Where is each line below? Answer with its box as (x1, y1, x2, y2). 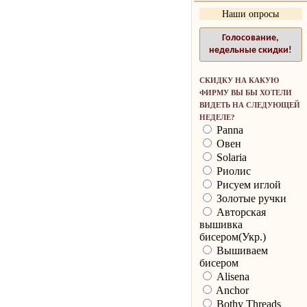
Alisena (213, 271, 249, 283)
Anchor (213, 284, 249, 297)
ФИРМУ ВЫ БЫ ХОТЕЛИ (199, 88, 292, 97)
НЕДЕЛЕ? (199, 113, 235, 122)
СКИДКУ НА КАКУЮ (199, 76, 279, 85)
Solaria (213, 151, 247, 164)
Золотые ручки (213, 193, 286, 205)
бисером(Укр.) (199, 231, 266, 243)
